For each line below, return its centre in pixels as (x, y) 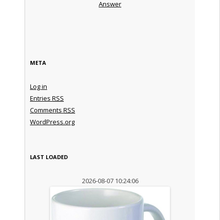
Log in (38, 86)
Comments (46, 110)
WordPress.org (52, 122)
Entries (41, 98)
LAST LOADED (49, 157)
